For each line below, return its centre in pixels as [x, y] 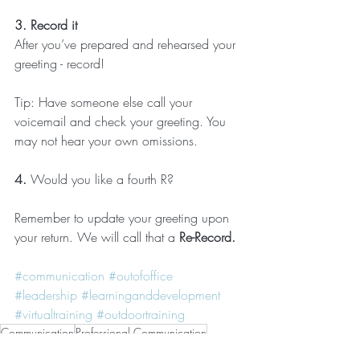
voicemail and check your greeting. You [122, 121]
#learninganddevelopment [151, 295]
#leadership [46, 295]
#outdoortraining [141, 314]
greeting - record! [59, 63]
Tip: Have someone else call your [105, 102]
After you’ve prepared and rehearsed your [127, 44]
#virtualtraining [53, 314]
